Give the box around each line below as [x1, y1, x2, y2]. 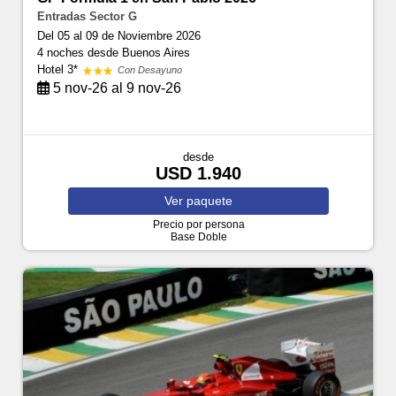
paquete [187, 194, 232, 209]
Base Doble [170, 231, 227, 244]
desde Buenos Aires [88, 46, 191, 60]
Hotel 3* [37, 63, 82, 77]
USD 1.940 [156, 164, 241, 184]
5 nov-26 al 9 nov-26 [49, 80, 182, 96]
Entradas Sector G [37, 10, 138, 24]
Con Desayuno [118, 65, 183, 76]
